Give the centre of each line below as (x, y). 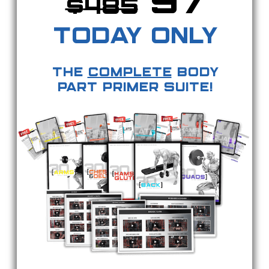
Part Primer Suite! (134, 88)
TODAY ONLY (134, 38)
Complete (129, 73)
